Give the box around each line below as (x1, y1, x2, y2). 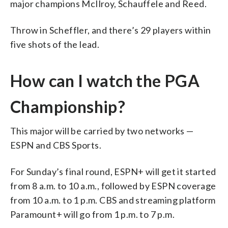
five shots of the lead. (10, 38, 100, 50)
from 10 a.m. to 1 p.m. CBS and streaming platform (10, 194, 216, 206)
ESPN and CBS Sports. (10, 139, 101, 151)
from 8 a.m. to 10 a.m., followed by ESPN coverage (10, 180, 216, 191)
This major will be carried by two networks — (10, 125, 194, 136)
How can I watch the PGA (10, 70, 200, 91)
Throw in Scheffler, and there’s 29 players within (10, 24, 211, 36)
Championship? (10, 96, 126, 117)
